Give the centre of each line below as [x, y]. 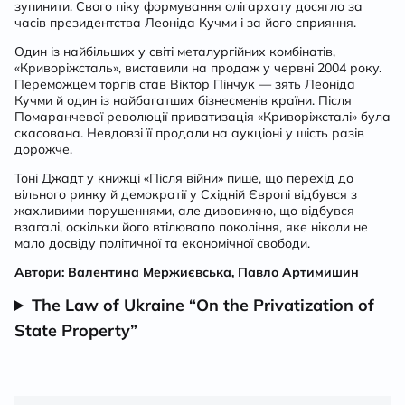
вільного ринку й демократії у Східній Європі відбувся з [186, 194]
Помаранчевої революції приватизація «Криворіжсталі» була [202, 117]
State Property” [76, 330]
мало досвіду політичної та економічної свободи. [162, 243]
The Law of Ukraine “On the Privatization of [203, 305]
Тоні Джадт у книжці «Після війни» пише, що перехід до [184, 178]
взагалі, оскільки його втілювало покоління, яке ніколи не [191, 227]
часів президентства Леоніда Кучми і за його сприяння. [187, 23]
